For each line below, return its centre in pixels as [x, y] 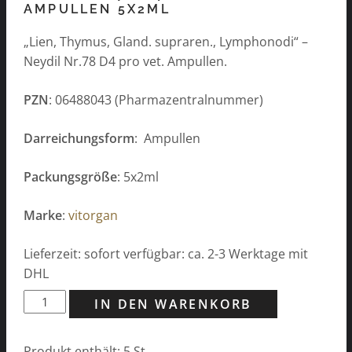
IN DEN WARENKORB [173, 304]
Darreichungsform [79, 138]
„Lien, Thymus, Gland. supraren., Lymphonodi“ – [166, 41]
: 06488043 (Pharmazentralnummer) [156, 99]
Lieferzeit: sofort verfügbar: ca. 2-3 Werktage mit [166, 253]
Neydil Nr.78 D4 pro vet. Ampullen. [125, 61]
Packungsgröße [70, 176]
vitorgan [93, 215]
